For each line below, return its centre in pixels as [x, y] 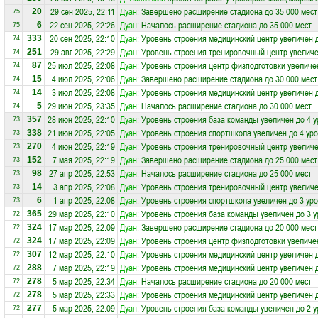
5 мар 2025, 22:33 [84, 295]
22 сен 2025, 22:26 [82, 25]
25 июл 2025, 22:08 [81, 65]
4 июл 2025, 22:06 [83, 79]
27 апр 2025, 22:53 [82, 173]
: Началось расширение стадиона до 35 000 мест [224, 25]
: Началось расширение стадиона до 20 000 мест [224, 281]
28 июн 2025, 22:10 [81, 119]
